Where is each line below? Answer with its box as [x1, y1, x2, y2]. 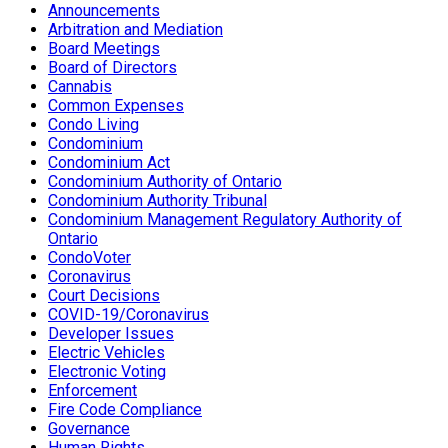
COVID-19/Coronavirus [48, 305, 209, 325]
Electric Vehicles [48, 343, 165, 363]
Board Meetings [48, 39, 160, 59]
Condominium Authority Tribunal [48, 191, 267, 211]
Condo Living [48, 115, 139, 135]
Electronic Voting [48, 362, 166, 382]
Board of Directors [48, 58, 177, 78]
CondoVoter [48, 248, 131, 268]
